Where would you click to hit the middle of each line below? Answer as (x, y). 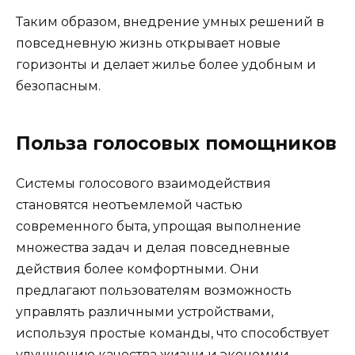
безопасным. (58, 86)
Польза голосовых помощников (176, 144)
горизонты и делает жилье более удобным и (166, 65)
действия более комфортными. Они (137, 269)
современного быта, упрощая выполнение (158, 227)
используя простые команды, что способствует (172, 334)
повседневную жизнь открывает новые (148, 44)
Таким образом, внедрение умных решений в (170, 22)
